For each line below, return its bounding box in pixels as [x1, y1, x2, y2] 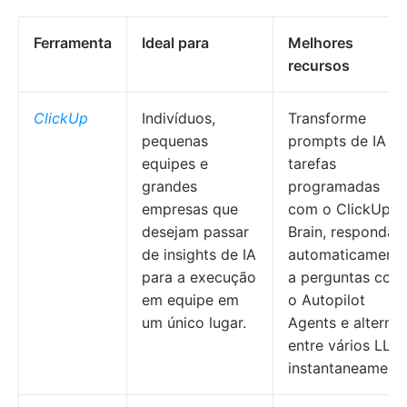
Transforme [288, 109, 366, 127]
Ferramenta [34, 34, 112, 52]
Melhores [288, 34, 353, 52]
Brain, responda [288, 223, 395, 241]
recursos [288, 56, 350, 74]
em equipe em [142, 291, 239, 309]
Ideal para [142, 34, 209, 52]
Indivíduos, [142, 109, 215, 127]
